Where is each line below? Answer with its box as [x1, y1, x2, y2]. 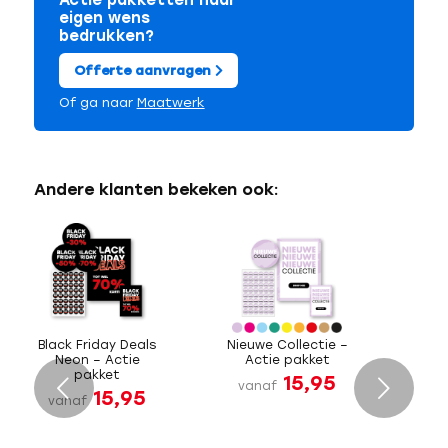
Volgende [144, 374, 264, 405]
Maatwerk [136, 95, 205, 111]
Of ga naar [58, 95, 137, 111]
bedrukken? [58, 27, 154, 46]
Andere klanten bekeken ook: [33, 180, 279, 200]
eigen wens [58, 9, 150, 28]
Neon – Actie [54, 353, 140, 368]
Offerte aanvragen [73, 63, 215, 79]
